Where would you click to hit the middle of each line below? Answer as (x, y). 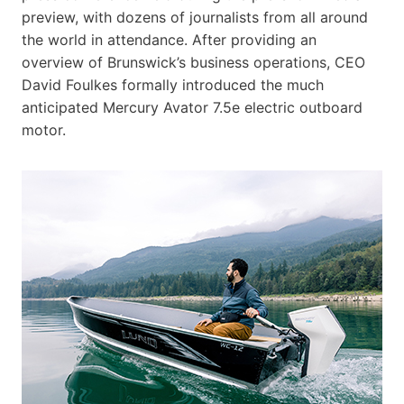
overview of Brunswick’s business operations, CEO (193, 62)
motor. (44, 129)
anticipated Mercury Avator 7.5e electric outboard (192, 107)
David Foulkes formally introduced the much (173, 84)
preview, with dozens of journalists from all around (195, 17)
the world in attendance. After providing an (169, 39)
